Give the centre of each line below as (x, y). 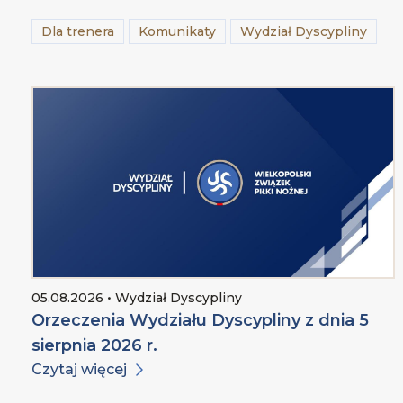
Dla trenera (77, 32)
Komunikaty (177, 32)
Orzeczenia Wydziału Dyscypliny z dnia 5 (200, 321)
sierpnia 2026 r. (94, 346)
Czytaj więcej (79, 370)
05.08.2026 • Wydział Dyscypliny (136, 298)
